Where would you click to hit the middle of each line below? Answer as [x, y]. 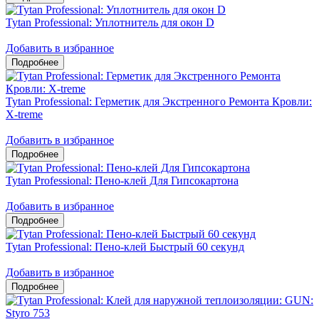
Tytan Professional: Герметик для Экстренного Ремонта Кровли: [159, 101]
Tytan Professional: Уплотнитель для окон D [110, 22]
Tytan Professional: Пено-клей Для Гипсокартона [122, 180]
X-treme [24, 114]
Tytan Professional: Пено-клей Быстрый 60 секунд [125, 246]
